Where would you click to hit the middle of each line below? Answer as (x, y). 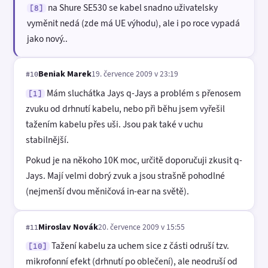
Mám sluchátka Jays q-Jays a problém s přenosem (143, 93)
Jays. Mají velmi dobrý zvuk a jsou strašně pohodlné (125, 175)
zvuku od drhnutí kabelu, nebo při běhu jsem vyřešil (125, 109)
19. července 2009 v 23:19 (135, 74)
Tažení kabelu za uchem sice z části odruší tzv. (139, 246)
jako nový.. (47, 38)
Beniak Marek (65, 74)
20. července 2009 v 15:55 (141, 226)
